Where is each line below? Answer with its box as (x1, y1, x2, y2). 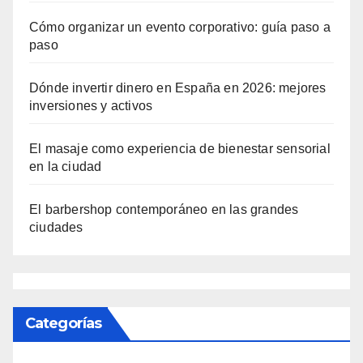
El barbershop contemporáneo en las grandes (29, 203, 299, 217)
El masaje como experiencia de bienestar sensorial (29, 142, 331, 156)
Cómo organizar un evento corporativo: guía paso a (29, 20, 331, 35)
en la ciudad (29, 160, 102, 174)
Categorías (25, 314, 101, 333)
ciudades (29, 220, 83, 235)
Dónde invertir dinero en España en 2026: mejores (29, 81, 327, 96)
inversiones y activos (29, 99, 153, 113)
